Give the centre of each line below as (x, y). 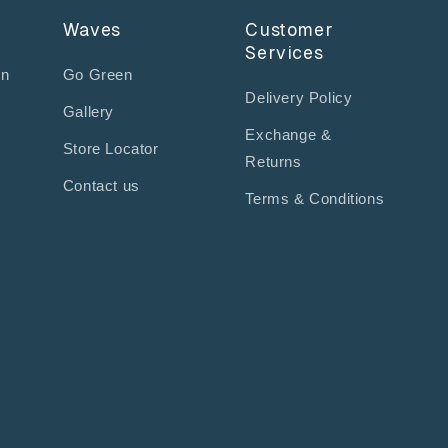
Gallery (88, 112)
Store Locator (110, 149)
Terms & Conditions (315, 199)
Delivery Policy (299, 98)
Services (284, 53)
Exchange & (288, 135)
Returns (273, 162)
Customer (289, 30)
